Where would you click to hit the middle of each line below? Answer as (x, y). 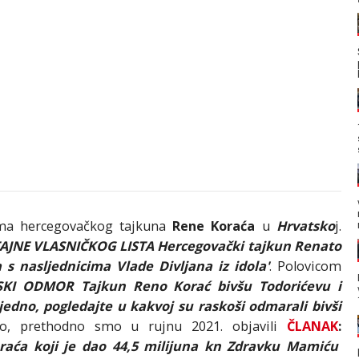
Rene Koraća (214, 226)
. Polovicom (305, 266)
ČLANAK (312, 327)
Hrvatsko (305, 226)
